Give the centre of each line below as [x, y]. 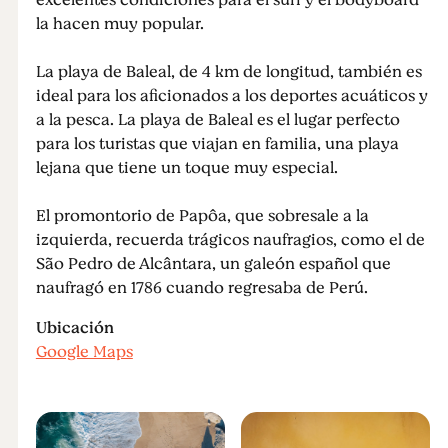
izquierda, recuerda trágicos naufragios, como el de [230, 240]
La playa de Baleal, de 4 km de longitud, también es [228, 72]
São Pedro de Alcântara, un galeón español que [213, 264]
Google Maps [84, 352]
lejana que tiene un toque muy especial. [186, 168]
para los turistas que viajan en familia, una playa [217, 144]
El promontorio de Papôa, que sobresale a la [202, 216]
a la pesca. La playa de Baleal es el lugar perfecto [217, 120]
